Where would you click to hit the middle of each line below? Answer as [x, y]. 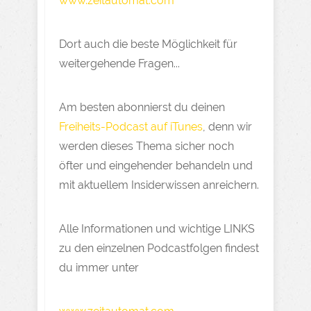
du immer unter [99, 268]
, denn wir [227, 127]
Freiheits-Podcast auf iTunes [131, 127]
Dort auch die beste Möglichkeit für [148, 44]
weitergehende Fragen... [119, 64]
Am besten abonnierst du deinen [142, 107]
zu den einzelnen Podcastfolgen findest [159, 248]
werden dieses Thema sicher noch [146, 146]
